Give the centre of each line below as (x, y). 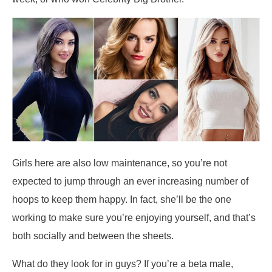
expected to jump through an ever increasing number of (130, 181)
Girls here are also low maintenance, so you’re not (120, 162)
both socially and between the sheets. (93, 235)
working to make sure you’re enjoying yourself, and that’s (134, 217)
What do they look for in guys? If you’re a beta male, (123, 264)
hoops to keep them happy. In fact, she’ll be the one (122, 199)
